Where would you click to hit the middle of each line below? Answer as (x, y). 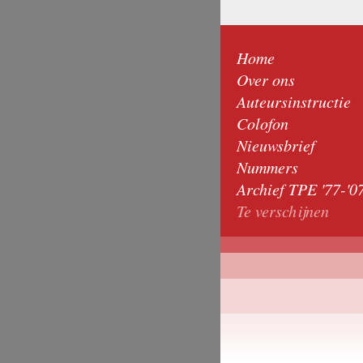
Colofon (263, 123)
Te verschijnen (283, 211)
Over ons (266, 79)
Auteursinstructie (294, 101)
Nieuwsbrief (276, 145)
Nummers (267, 167)
